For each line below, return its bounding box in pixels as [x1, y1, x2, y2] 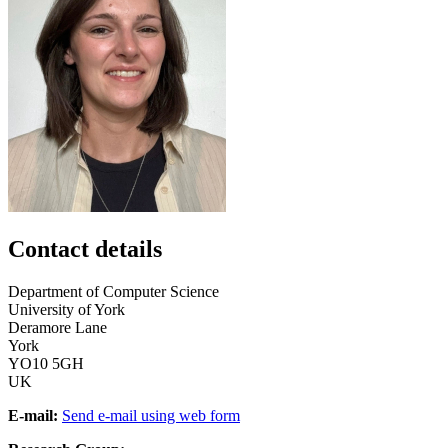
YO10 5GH [8, 354, 84, 372]
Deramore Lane [8, 318, 107, 336]
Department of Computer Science [8, 282, 219, 300]
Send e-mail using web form [62, 406, 240, 424]
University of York [8, 300, 125, 318]
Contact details [8, 235, 162, 262]
